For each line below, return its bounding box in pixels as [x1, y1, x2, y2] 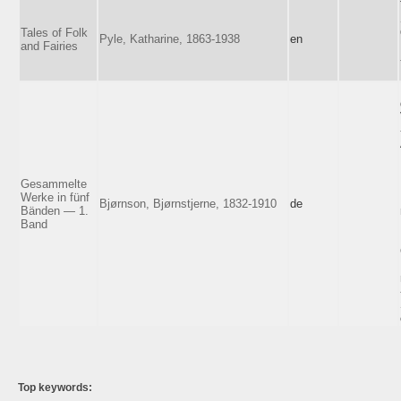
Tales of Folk [21, 25, 88, 39]
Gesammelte [21, 176, 87, 191]
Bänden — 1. [21, 203, 89, 218]
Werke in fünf [21, 190, 90, 204]
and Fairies [21, 38, 78, 53]
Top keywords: [18, 380, 92, 394]
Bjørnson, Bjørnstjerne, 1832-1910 [99, 196, 277, 210]
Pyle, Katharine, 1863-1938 [99, 31, 240, 46]
